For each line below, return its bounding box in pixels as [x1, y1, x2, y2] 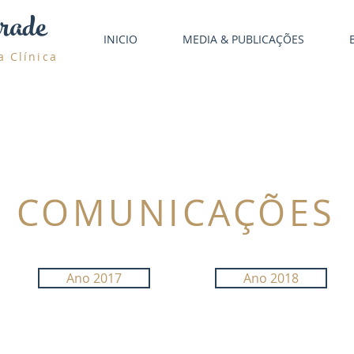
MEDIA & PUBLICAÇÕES [183, 32, 304, 47]
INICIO [104, 32, 137, 47]
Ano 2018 [243, 269, 299, 287]
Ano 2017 [66, 269, 122, 287]
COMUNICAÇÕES [16, 189, 336, 236]
